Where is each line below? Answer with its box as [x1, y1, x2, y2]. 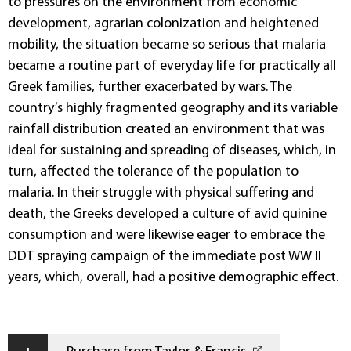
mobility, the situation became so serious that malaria [8, 37, 326, 52]
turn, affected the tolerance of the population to [8, 164, 299, 179]
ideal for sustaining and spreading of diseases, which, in [8, 143, 336, 158]
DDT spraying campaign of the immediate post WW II [8, 248, 321, 264]
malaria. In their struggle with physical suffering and [8, 185, 314, 201]
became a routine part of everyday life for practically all [8, 58, 336, 74]
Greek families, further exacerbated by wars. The [8, 79, 292, 95]
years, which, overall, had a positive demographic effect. [8, 270, 338, 285]
